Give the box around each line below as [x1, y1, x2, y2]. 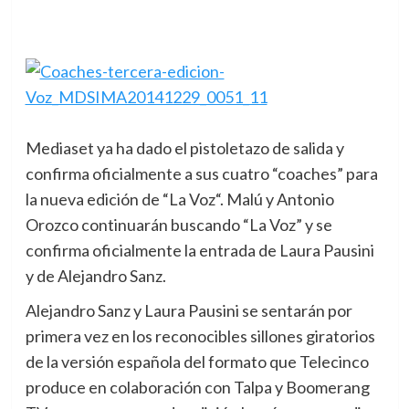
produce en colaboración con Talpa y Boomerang [25, 377, 370, 397]
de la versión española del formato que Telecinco [25, 351, 369, 372]
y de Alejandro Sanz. [25, 266, 166, 286]
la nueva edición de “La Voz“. [25, 189, 224, 209]
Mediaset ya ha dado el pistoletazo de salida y [25, 138, 344, 158]
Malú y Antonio [223, 189, 334, 209]
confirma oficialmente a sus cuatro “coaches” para [25, 163, 378, 184]
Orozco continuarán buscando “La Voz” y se [25, 215, 332, 235]
